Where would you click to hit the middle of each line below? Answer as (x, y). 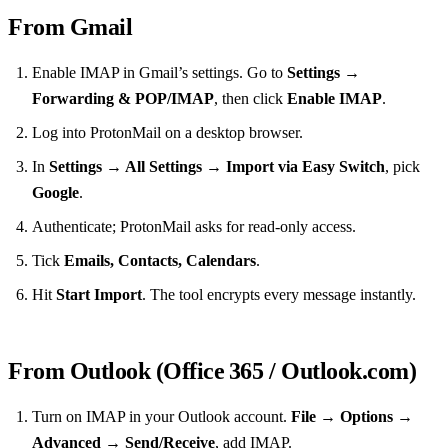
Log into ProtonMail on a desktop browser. (167, 133)
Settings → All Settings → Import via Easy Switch (217, 167)
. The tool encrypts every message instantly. (279, 295)
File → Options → (352, 417)
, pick (402, 167)
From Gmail (70, 27)
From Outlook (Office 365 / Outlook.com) (212, 371)
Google (55, 193)
